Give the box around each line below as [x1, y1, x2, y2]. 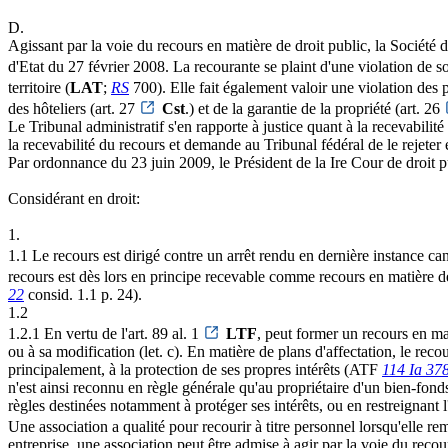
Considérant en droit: [8, 190, 140, 208]
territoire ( [8, 79, 70, 97]
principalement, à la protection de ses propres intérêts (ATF [8, 361, 382, 379]
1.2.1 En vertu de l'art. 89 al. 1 [8, 325, 203, 343]
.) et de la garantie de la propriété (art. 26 [185, 100, 444, 118]
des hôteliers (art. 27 [8, 100, 139, 118]
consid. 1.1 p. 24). [24, 286, 142, 304]
